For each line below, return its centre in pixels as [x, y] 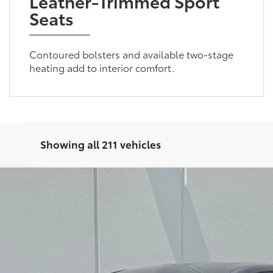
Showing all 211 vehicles [100, 144]
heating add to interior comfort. [102, 67]
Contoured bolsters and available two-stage [131, 54]
